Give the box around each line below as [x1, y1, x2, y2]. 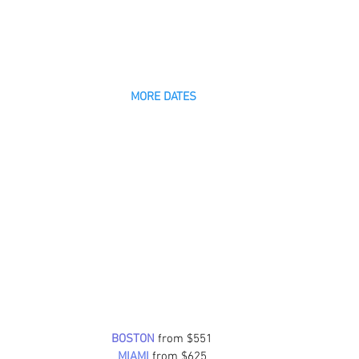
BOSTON [111, 332, 155, 347]
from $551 [155, 332, 212, 347]
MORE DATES [131, 90, 196, 105]
